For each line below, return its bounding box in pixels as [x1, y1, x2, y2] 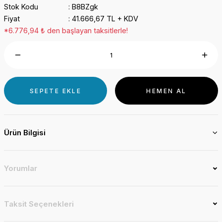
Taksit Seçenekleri [4, 199, 74, 209]
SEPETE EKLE [29, 87, 82, 95]
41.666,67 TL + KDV [71, 14, 138, 23]
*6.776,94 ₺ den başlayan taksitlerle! [4, 26, 128, 35]
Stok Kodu [4, 2, 38, 11]
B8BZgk [71, 2, 98, 11]
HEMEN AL [146, 87, 187, 95]
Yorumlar [4, 164, 37, 173]
